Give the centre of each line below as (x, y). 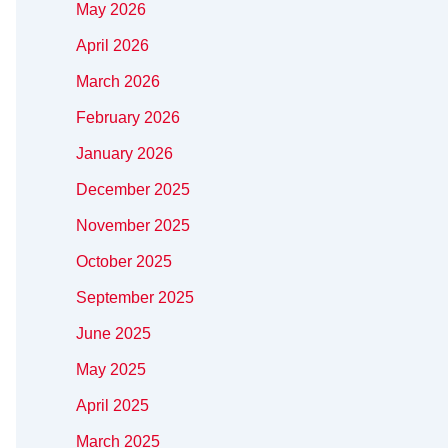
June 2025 (113, 334)
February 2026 (128, 118)
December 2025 (133, 190)
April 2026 (112, 46)
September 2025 (135, 298)
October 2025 (124, 262)
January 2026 (124, 154)
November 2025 (133, 226)
